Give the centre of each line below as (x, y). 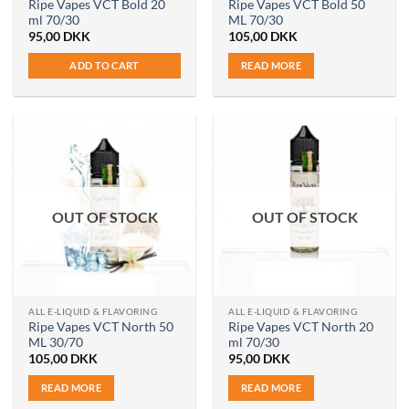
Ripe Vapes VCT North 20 (301, 326)
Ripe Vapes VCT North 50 (101, 326)
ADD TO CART (105, 66)
